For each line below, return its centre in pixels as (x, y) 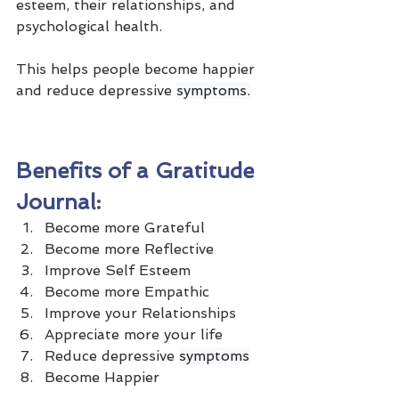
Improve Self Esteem (118, 271)
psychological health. (91, 27)
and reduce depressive (96, 91)
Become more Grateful (125, 228)
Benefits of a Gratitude (138, 171)
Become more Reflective (129, 249)
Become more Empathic (127, 292)
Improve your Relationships (140, 313)
